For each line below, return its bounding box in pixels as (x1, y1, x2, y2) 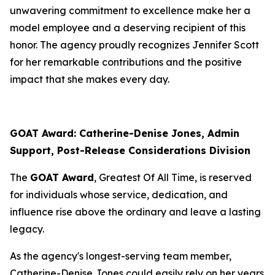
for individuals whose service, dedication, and (10, 188, 228, 201)
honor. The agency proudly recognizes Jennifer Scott (10, 39, 259, 51)
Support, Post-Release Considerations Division (10, 144, 250, 157)
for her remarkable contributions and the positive (10, 56, 242, 68)
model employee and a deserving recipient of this (10, 21, 246, 34)
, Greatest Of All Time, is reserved (94, 171, 252, 184)
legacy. (10, 223, 47, 235)
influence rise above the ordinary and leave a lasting (10, 206, 261, 218)
